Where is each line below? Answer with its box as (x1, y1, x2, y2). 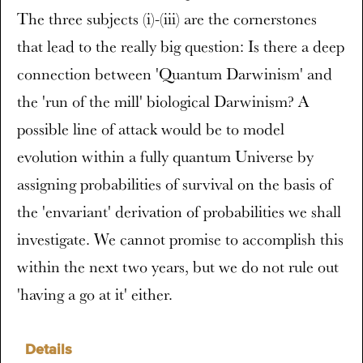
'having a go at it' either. (17, 284, 173, 305)
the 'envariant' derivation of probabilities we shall (17, 201, 341, 222)
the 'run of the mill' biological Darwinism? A (17, 91, 309, 112)
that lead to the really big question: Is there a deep (17, 36, 344, 57)
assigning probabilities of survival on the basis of (17, 173, 332, 194)
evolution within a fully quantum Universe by (17, 146, 314, 167)
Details (25, 343, 72, 357)
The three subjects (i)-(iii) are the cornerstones (17, 8, 317, 29)
